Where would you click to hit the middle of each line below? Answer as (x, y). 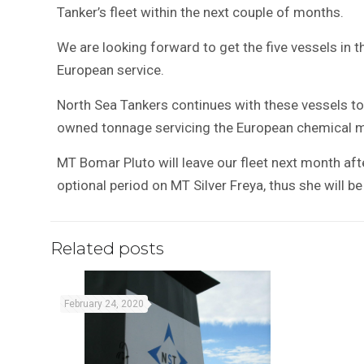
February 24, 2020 (104, 304)
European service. (111, 70)
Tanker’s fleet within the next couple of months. (201, 12)
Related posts (107, 248)
